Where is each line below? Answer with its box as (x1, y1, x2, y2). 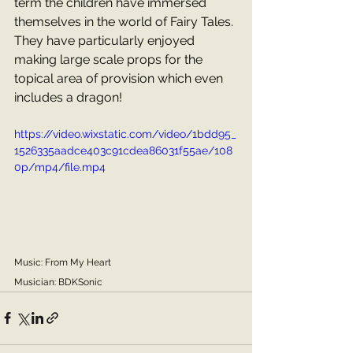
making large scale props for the (14, 52, 206, 67)
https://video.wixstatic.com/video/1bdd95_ (14, 128, 236, 140)
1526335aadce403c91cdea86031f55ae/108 (14, 144, 232, 157)
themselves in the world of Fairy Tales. (14, 14, 236, 29)
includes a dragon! (14, 90, 122, 105)
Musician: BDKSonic (14, 276, 102, 288)
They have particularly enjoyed (14, 33, 198, 48)
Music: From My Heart (14, 256, 111, 268)
